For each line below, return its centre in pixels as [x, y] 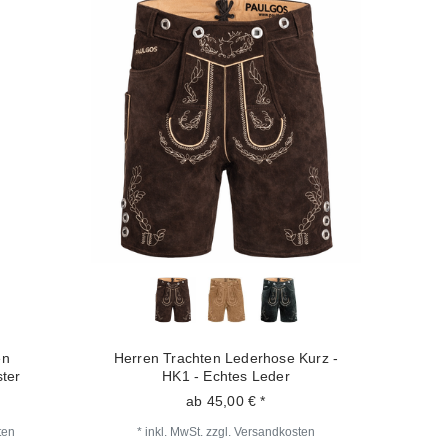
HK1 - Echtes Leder [226, 375]
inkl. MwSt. [174, 431]
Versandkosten [274, 431]
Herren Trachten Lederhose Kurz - [226, 357]
